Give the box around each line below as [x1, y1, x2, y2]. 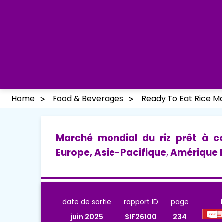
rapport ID [123, 196, 158, 207]
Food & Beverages [53, 93, 123, 105]
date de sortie [62, 196, 111, 207]
